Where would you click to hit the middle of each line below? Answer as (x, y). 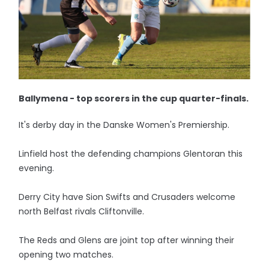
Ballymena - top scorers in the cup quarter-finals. (134, 98)
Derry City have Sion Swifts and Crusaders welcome (127, 197)
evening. (37, 168)
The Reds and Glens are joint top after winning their (127, 240)
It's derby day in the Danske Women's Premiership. (124, 125)
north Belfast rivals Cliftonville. (82, 211)
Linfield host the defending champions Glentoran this (131, 153)
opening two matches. (66, 254)
